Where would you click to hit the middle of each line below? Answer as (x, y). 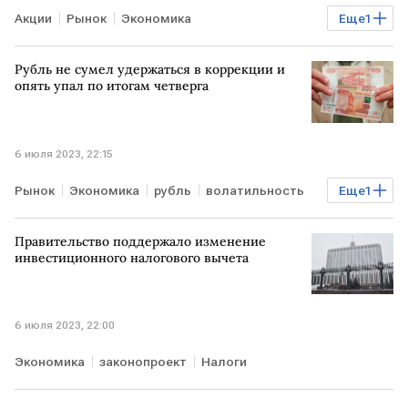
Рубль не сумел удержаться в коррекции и (150, 70)
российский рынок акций (99, 51)
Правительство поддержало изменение (140, 241)
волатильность (255, 190)
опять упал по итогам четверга (112, 86)
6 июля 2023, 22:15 (64, 153)
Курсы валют (63, 223)
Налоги (224, 362)
